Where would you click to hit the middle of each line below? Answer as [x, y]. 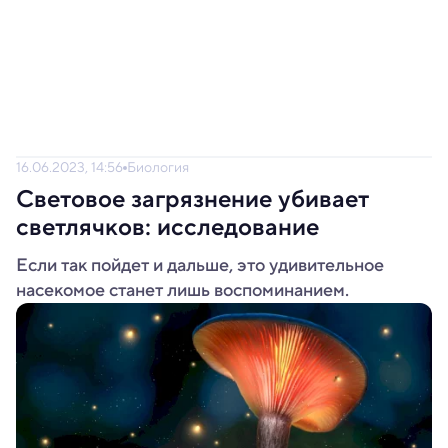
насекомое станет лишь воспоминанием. [182, 290]
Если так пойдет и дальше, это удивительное [200, 265]
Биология [158, 167]
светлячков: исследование [167, 227]
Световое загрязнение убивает [192, 199]
